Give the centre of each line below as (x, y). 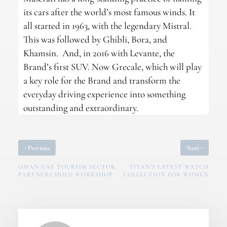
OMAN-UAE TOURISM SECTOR (67, 167)
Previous (38, 148)
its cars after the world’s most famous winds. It (109, 12)
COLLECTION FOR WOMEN (166, 175)
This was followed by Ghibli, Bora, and (95, 40)
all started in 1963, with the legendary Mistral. (107, 26)
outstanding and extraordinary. (81, 108)
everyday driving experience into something (104, 94)
